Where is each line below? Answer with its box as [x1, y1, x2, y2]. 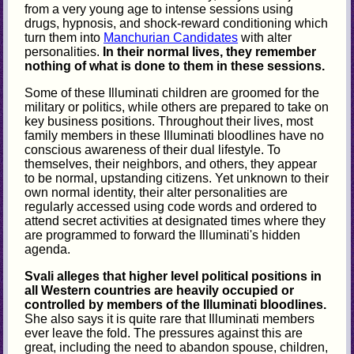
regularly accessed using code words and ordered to [24, 199, 318, 213]
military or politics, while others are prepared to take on [24, 100, 330, 114]
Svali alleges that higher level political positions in [24, 269, 322, 283]
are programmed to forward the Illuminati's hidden [24, 228, 301, 242]
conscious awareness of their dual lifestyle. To [24, 142, 281, 156]
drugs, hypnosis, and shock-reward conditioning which [24, 16, 329, 30]
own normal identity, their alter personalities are [24, 185, 288, 199]
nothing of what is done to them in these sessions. [24, 58, 326, 73]
